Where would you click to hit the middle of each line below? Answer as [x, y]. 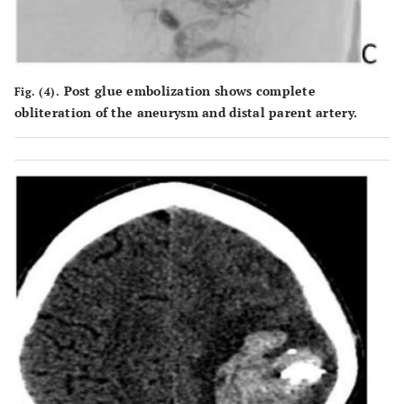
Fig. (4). [37, 92]
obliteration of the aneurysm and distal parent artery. [186, 113]
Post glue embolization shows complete [188, 91]
